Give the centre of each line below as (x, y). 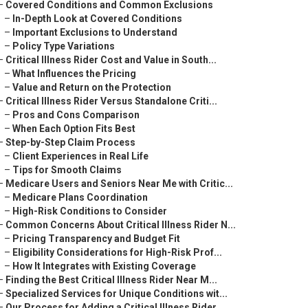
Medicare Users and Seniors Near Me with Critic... (119, 184)
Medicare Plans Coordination (80, 197)
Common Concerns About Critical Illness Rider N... (121, 225)
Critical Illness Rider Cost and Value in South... (111, 60)
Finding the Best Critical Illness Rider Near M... (111, 280)
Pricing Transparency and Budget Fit (96, 239)
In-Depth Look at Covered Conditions (97, 19)
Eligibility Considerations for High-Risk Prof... (117, 252)
